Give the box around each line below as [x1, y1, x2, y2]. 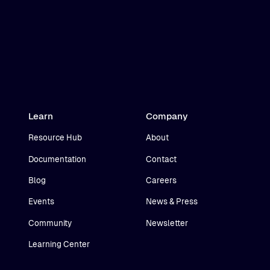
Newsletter [145, 218, 188, 228]
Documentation [28, 154, 87, 164]
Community [28, 218, 72, 228]
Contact [145, 154, 177, 164]
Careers [145, 175, 177, 185]
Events [28, 197, 55, 207]
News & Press [145, 197, 198, 207]
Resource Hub [28, 133, 83, 143]
